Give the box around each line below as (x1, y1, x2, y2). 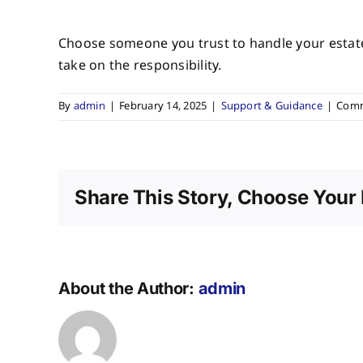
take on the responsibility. (58, 57, 222, 75)
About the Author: (58, 278, 199, 298)
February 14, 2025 (119, 99, 207, 113)
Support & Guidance (220, 99, 322, 113)
